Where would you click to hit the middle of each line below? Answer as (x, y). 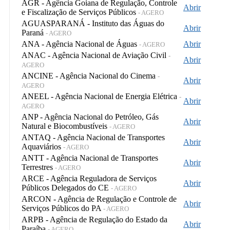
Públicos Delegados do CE (66, 187)
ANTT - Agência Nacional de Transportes (90, 158)
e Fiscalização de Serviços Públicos (80, 12)
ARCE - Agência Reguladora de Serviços (89, 178)
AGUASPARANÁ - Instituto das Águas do (93, 23)
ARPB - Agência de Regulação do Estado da (94, 219)
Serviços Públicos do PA (62, 208)
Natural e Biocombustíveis (65, 126)
